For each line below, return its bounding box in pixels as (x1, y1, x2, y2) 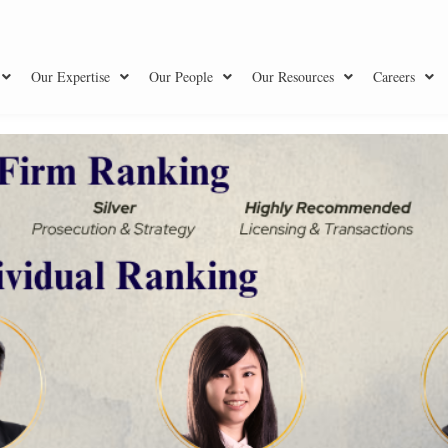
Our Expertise (31, 67, 110, 86)
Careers (373, 67, 415, 86)
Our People (149, 67, 213, 86)
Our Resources (252, 67, 334, 86)
